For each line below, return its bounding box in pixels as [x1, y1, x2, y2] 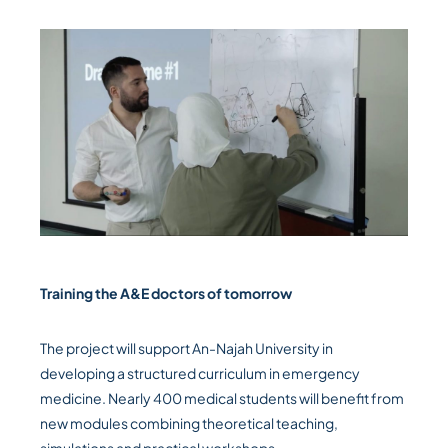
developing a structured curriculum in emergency [40, 364, 360, 383]
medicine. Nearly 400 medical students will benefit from [40, 389, 404, 408]
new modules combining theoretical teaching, [40, 414, 338, 433]
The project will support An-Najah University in [40, 339, 333, 358]
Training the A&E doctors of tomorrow [40, 284, 292, 303]
